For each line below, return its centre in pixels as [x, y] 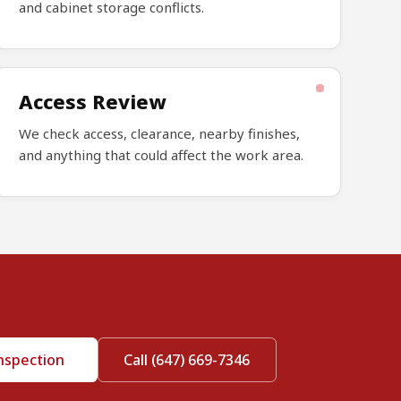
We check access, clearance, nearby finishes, [159, 134]
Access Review [92, 102]
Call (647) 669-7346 [187, 360]
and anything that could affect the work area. [161, 155]
